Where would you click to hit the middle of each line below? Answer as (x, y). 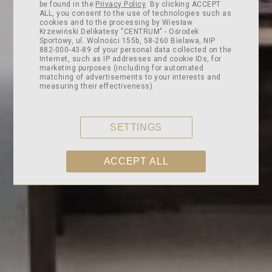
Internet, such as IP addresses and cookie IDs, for (130, 59)
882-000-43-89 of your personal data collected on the (135, 49)
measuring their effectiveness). (97, 86)
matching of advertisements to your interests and (130, 77)
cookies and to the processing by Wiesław (116, 22)
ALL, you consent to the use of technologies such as (135, 13)
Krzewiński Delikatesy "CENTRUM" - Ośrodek (119, 31)
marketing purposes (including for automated (121, 68)
